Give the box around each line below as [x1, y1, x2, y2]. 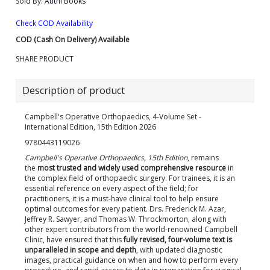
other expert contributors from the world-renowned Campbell [25, 224, 237, 234]
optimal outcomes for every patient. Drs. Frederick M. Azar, [25, 204, 226, 214]
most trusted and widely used [37, 163, 139, 173]
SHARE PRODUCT [16, 54, 74, 64]
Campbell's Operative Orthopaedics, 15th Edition [25, 152, 187, 163]
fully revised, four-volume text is [124, 234, 232, 245]
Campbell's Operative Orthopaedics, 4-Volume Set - [25, 111, 201, 122]
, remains [187, 152, 219, 163]
